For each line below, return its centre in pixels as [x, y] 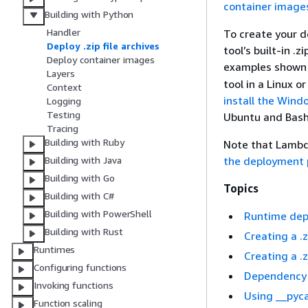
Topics [241, 188]
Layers [61, 74]
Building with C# [79, 196]
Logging [64, 101]
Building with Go [80, 178]
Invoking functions [74, 285]
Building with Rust [84, 232]
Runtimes [55, 250]
